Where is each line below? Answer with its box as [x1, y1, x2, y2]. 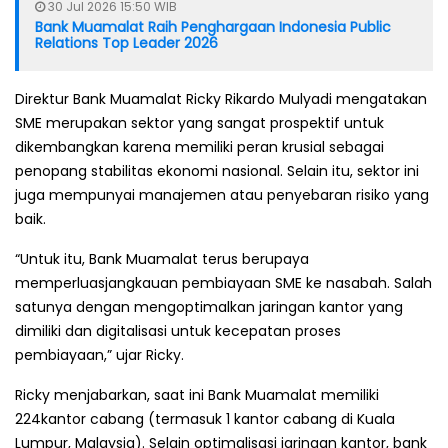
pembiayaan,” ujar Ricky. [15, 344, 184, 365]
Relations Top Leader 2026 [35, 32, 218, 53]
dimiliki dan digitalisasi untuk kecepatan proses [15, 320, 341, 341]
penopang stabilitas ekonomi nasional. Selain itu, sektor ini [15, 160, 419, 181]
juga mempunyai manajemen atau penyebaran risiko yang [15, 184, 429, 205]
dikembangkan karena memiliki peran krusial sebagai [15, 136, 384, 157]
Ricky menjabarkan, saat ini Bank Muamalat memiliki [15, 384, 379, 405]
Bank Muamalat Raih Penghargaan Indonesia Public [35, 16, 391, 37]
